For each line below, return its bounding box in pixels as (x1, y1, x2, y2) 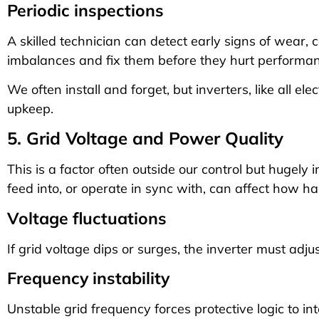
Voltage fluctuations (7, 207, 167, 229)
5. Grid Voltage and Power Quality (7, 127, 283, 150)
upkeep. (7, 100, 53, 117)
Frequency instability (7, 268, 169, 289)
